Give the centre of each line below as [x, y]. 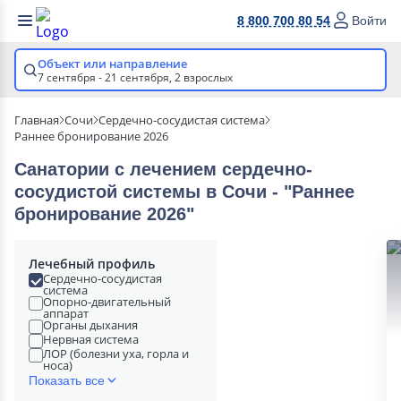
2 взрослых [204, 77]
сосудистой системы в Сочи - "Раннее [184, 192]
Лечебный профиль [92, 264]
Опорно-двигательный [107, 302]
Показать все [67, 380]
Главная [37, 120]
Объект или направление [112, 64]
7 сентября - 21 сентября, [106, 77]
